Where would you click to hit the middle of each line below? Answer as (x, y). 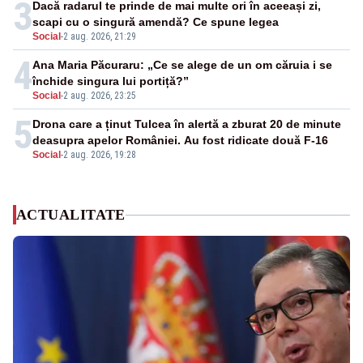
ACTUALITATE (71, 215)
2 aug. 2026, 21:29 (100, 37)
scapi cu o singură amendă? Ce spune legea (156, 22)
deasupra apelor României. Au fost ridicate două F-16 (180, 141)
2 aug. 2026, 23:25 (100, 96)
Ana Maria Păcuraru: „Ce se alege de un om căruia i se (182, 65)
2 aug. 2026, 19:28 (100, 155)
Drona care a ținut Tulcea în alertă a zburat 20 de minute (187, 124)
